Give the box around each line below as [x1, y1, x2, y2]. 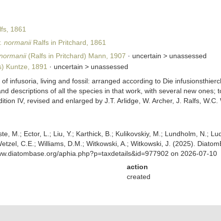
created [126, 173, 150, 181]
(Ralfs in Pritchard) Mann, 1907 [26, 52, 126, 60]
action [126, 163, 148, 171]
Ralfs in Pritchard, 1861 [31, 38, 106, 46]
